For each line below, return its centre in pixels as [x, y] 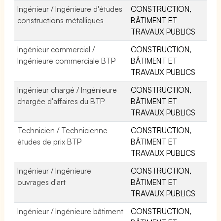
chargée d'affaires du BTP [61, 101]
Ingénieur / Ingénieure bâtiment [71, 211]
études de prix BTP [50, 141]
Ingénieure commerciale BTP [67, 60]
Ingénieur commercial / [56, 49]
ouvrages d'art [42, 182]
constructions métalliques [61, 20]
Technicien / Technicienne [63, 130]
